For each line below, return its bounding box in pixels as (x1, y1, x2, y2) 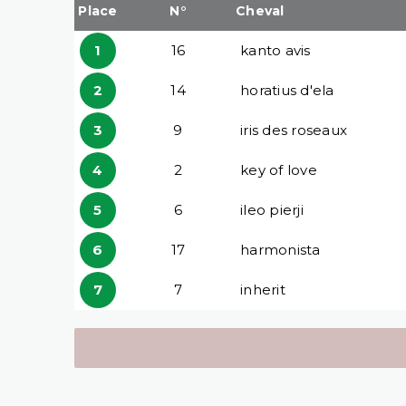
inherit (240, 280, 285, 298)
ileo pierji (240, 200, 304, 218)
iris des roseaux (240, 121, 347, 139)
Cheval (236, 2, 285, 19)
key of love (240, 160, 317, 179)
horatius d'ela (240, 81, 334, 99)
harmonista (240, 240, 321, 258)
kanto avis (240, 41, 311, 59)
